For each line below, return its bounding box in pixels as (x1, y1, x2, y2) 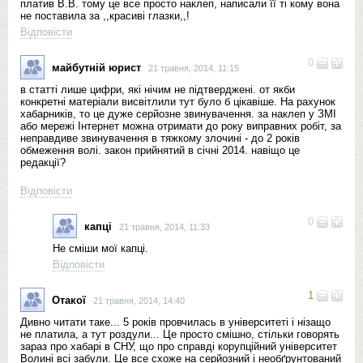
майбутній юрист (52, 61, 141, 74)
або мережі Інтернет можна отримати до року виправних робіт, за (20, 120, 341, 132)
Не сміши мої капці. (53, 242, 148, 254)
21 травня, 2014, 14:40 (93, 295, 185, 305)
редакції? (20, 156, 66, 169)
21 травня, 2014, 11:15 (148, 62, 239, 73)
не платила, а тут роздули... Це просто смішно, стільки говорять (20, 328, 340, 340)
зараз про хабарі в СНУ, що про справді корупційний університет (20, 340, 337, 352)
